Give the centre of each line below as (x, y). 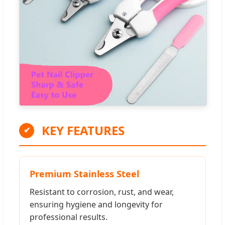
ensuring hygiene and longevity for (96, 204)
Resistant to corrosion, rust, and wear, (102, 192)
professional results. (69, 217)
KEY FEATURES (83, 130)
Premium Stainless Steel (84, 174)
